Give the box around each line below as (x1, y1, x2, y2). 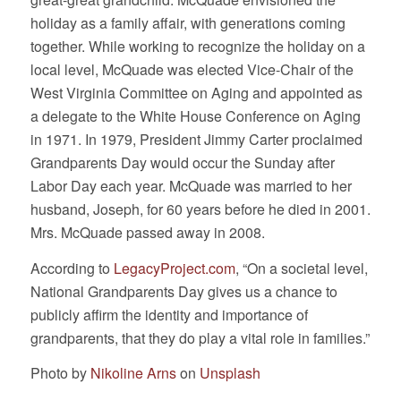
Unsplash (199, 363, 260, 384)
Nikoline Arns (90, 363, 176, 384)
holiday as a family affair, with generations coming (30, 12, 346, 33)
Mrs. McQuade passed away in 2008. (30, 221, 265, 243)
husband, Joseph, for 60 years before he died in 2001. (30, 198, 371, 219)
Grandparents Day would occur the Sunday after (30, 151, 335, 173)
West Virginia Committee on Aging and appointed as (30, 81, 363, 103)
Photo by (30, 363, 90, 384)
